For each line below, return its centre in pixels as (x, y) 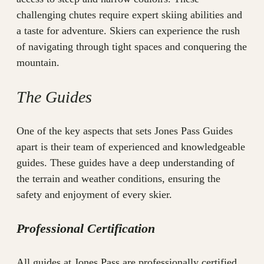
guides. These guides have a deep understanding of (126, 162)
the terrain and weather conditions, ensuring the (118, 178)
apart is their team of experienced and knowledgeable (131, 146)
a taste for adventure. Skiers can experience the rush (128, 30)
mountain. (38, 62)
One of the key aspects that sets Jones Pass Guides (125, 131)
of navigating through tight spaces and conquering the (132, 46)
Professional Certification (86, 229)
